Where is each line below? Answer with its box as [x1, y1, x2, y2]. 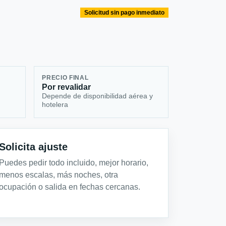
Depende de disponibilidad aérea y [42, 92, 153, 100]
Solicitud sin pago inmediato [84, 9, 165, 16]
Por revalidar [42, 83, 91, 92]
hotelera [42, 100, 69, 109]
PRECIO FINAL [42, 75, 89, 81]
